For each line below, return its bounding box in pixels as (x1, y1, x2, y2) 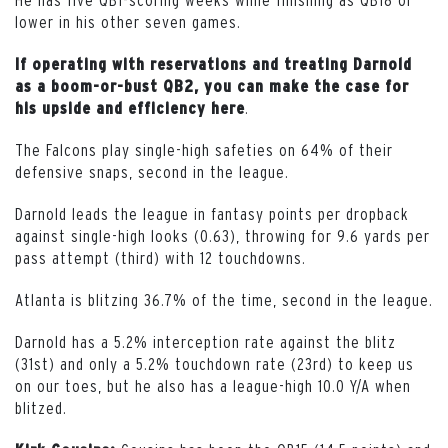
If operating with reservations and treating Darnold (15, 54, 412, 73)
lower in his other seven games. (15, 11, 241, 31)
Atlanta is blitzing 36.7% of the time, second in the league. (15, 289, 433, 309)
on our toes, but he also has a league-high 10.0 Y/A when (15, 375, 411, 395)
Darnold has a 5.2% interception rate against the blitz (15, 331, 396, 351)
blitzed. (15, 397, 67, 417)
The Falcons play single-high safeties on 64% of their (15, 139, 393, 159)
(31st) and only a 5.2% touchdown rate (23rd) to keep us (15, 353, 414, 373)
